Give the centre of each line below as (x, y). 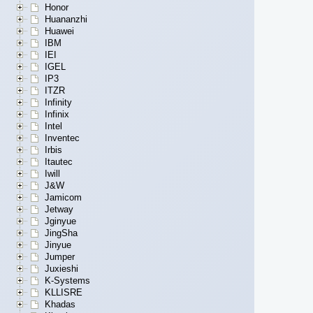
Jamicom (63, 198)
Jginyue (60, 221)
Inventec (62, 138)
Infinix (57, 115)
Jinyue (58, 245)
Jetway (59, 210)
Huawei (59, 31)
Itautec (59, 162)
